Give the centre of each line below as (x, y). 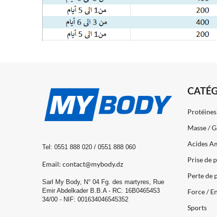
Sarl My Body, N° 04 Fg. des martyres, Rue (103, 182)
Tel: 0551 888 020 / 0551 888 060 (89, 147)
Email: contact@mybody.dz (83, 164)
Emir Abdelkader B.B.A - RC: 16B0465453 (101, 190)
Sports (197, 208)
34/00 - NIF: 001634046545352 (85, 199)
